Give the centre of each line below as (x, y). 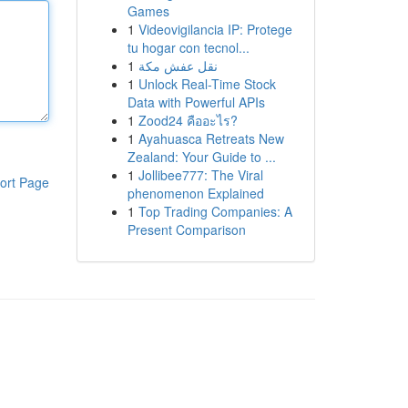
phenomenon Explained (195, 193)
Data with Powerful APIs (196, 102)
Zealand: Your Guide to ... (201, 157)
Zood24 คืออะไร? (188, 120)
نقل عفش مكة (178, 66)
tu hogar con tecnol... (188, 47)
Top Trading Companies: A (215, 211)
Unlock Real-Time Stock (207, 84)
